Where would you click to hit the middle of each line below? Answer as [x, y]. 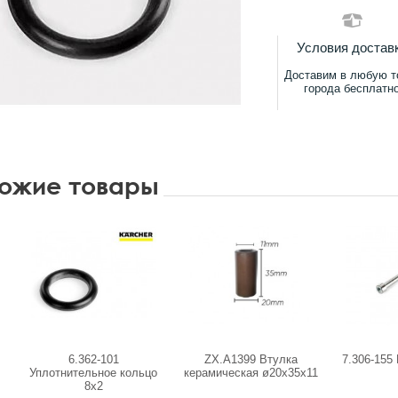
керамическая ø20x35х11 [251, 373]
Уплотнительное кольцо [93, 373]
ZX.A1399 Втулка [251, 359]
